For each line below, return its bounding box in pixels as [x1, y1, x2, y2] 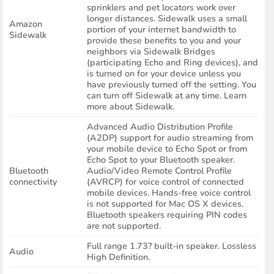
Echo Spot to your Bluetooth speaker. [86, 154, 235, 166]
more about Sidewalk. [86, 100, 174, 113]
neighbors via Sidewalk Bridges [86, 45, 215, 58]
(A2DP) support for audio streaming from [86, 131, 253, 144]
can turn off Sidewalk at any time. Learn [86, 89, 246, 102]
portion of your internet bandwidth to [86, 23, 236, 36]
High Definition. [86, 251, 150, 264]
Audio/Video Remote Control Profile [86, 165, 232, 177]
